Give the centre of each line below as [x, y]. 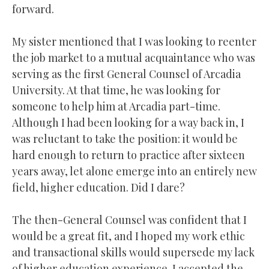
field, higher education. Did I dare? [98, 187]
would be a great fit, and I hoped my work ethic [128, 236]
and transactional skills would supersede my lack [133, 252]
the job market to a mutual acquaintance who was [134, 57]
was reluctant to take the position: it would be [125, 138]
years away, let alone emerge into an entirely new [134, 171]
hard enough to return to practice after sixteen [128, 155]
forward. [33, 9]
